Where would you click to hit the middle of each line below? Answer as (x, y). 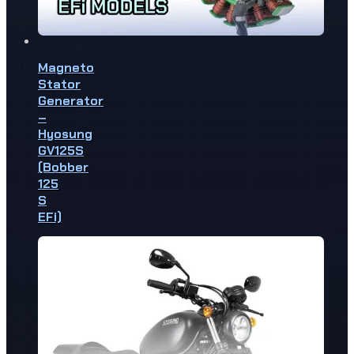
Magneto (66, 68)
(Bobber (63, 168)
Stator (59, 85)
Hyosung (65, 134)
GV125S (61, 151)
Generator (71, 101)
